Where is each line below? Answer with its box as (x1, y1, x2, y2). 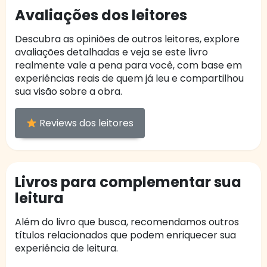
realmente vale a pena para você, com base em (15, 58, 242, 73)
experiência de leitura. (15, 241, 118, 256)
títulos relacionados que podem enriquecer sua (15, 228, 236, 243)
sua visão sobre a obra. (15, 85, 122, 99)
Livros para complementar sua (15, 172, 241, 193)
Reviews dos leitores (37, 116, 134, 131)
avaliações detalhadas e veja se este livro (15, 45, 208, 60)
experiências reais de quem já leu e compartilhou (15, 72, 244, 86)
